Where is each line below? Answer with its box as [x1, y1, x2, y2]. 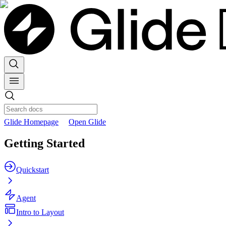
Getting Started [4, 136, 85, 150]
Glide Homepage [4, 118, 59, 126]
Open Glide [69, 118, 106, 126]
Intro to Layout [16, 207, 64, 216]
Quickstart [16, 165, 49, 174]
